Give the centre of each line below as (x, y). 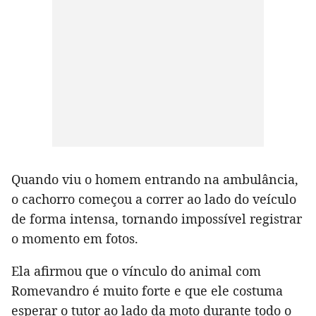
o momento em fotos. (75, 238)
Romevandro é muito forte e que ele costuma (147, 290)
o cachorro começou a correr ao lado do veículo (154, 199)
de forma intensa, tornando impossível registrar (157, 218)
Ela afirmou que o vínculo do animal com (136, 271)
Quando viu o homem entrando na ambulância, (155, 179)
